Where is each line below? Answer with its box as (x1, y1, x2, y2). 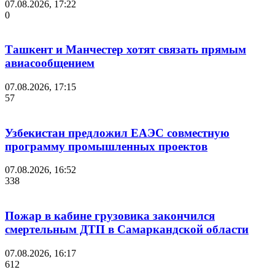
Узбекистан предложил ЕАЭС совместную (5, 126, 230, 139)
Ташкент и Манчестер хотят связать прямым (5, 43, 246, 56)
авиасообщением (5, 56, 95, 70)
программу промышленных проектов (5, 139, 207, 153)
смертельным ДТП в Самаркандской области (5, 223, 249, 236)
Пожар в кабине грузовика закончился (5, 209, 215, 223)
